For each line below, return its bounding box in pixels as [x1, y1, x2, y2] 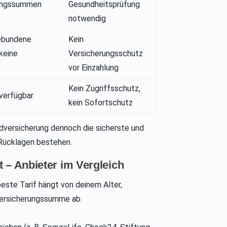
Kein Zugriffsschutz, [68, 84, 141, 94]
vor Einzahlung [68, 63, 119, 73]
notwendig [68, 14, 106, 24]
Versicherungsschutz [68, 49, 143, 59]
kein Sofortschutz [68, 98, 133, 108]
